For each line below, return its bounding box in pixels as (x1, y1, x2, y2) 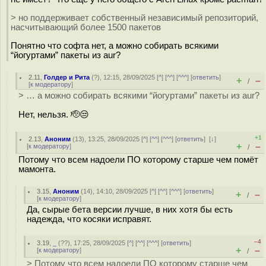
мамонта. (18, 164, 56, 174)
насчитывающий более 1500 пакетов (11, 22, 161, 32)
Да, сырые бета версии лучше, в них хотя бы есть (27, 205, 233, 214)
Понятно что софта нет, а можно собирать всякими (11, 40, 218, 50)
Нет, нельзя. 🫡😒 (18, 109, 89, 119)
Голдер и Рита (44, 74, 90, 81)
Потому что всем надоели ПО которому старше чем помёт (18, 155, 258, 164)
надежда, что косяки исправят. (27, 214, 151, 224)
